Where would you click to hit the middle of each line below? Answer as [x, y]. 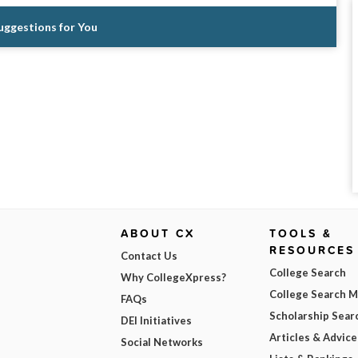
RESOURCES [312, 251]
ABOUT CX [157, 234]
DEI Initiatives [156, 321]
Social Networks [161, 342]
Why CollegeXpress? [173, 278]
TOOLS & [301, 234]
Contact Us [149, 256]
